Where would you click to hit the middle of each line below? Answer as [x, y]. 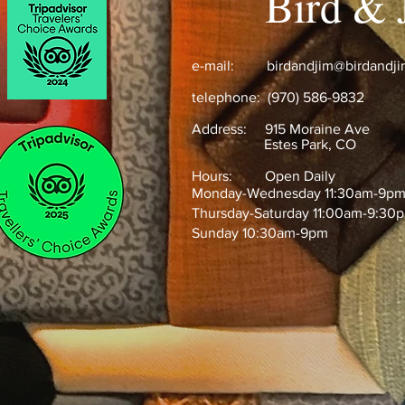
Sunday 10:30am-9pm [260, 233]
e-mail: [229, 66]
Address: [228, 129]
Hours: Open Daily [265, 176]
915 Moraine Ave [317, 129]
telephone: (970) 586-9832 [278, 97]
